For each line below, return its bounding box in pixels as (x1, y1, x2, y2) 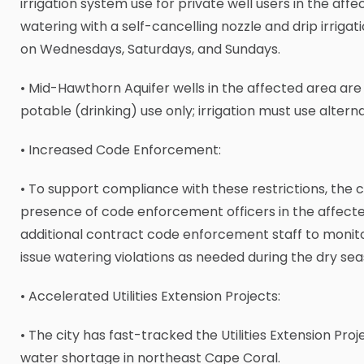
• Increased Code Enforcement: (20, 141, 221, 160)
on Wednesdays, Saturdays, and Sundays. (20, 40, 280, 59)
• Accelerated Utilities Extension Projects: (20, 287, 280, 306)
